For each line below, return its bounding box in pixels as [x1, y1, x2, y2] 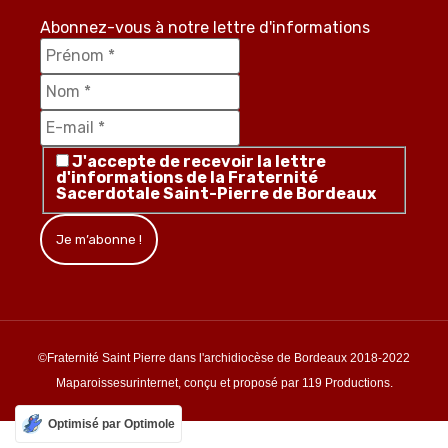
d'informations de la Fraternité [56, 167, 318, 187]
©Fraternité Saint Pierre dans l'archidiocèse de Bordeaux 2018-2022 [38, 351, 410, 366]
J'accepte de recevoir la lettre [69, 151, 326, 171]
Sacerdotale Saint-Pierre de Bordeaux [56, 183, 376, 203]
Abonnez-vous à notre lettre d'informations [40, 18, 370, 38]
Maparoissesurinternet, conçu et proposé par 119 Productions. [55, 376, 393, 391]
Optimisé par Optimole [48, 417, 175, 431]
